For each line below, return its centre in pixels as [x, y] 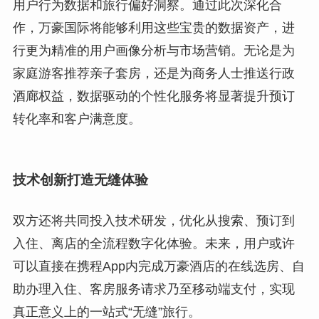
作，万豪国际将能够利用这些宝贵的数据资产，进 [153, 28]
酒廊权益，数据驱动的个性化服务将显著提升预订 [153, 96]
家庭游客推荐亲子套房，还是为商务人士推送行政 [153, 74]
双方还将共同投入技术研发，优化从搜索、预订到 [153, 220]
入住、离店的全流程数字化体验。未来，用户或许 [153, 243]
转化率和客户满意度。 [77, 119]
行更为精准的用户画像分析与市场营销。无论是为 [153, 51]
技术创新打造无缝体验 [80, 179]
